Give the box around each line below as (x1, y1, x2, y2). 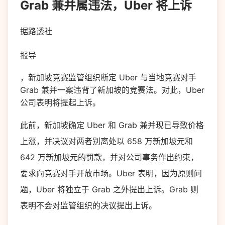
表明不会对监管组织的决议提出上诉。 (20, 200, 157, 210)
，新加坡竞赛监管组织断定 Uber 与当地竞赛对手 (20, 72, 196, 82)
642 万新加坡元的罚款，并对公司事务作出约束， (20, 152, 198, 162)
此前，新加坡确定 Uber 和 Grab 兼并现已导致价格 (20, 120, 204, 130)
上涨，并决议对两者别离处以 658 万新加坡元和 (20, 136, 193, 146)
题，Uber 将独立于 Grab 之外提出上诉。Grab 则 (20, 184, 198, 194)
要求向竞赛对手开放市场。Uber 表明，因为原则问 (20, 168, 202, 178)
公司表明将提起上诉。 (20, 97, 100, 107)
